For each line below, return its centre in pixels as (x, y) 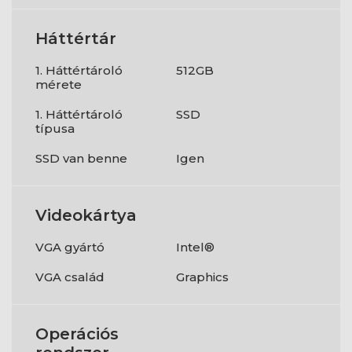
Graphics (202, 277)
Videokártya (86, 215)
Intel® (195, 247)
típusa (55, 128)
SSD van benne (81, 158)
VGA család (70, 277)
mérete (59, 84)
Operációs (77, 334)
